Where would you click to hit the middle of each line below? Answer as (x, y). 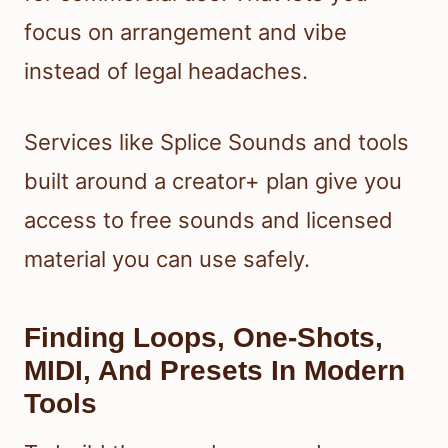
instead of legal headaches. (166, 70)
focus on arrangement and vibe (185, 31)
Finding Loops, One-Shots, (203, 337)
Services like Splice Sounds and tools (216, 141)
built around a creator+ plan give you (213, 180)
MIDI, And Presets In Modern (214, 370)
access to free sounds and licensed (208, 219)
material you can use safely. (167, 258)
